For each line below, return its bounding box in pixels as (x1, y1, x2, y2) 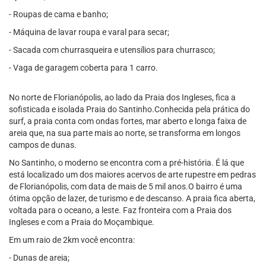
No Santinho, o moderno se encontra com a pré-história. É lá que (9, 158, 244, 167)
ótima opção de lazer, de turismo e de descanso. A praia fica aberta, (9, 194, 255, 203)
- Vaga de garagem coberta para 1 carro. (9, 63, 158, 72)
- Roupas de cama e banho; (9, 9, 108, 19)
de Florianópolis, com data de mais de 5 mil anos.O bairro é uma (9, 182, 242, 191)
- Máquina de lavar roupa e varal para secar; (9, 27, 169, 37)
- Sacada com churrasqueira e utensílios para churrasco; (9, 45, 215, 55)
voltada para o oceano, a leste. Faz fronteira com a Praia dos (9, 205, 232, 215)
